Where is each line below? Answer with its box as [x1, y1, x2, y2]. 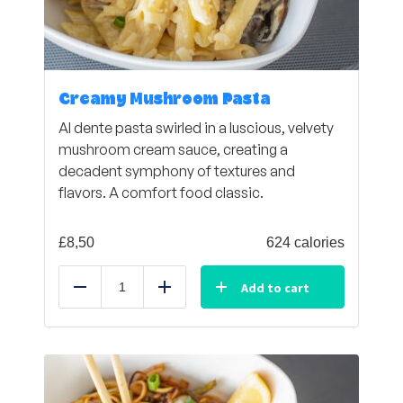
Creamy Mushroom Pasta [58, 91, 271, 108]
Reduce [79, 287, 129, 306]
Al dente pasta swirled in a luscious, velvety [58, 118, 334, 137]
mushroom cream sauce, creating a [58, 139, 288, 158]
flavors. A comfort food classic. [58, 183, 264, 201]
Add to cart [241, 279, 309, 296]
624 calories [266, 234, 345, 250]
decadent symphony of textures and [58, 161, 295, 180]
